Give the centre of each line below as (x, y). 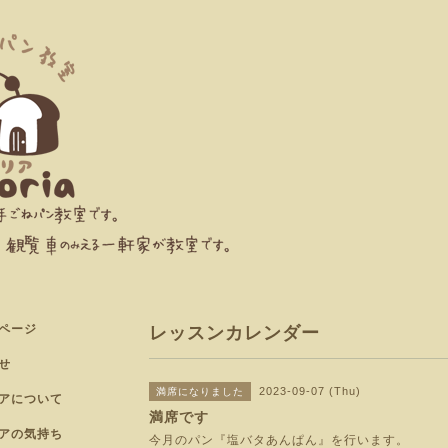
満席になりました (200, 391)
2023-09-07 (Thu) (310, 391)
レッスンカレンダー (234, 333)
